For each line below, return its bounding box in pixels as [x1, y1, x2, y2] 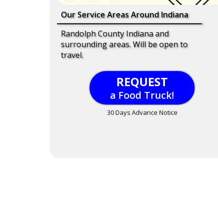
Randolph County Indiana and [61, 28, 169, 39]
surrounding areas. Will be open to [61, 39, 188, 50]
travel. [61, 50, 83, 61]
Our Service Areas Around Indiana [61, 9, 188, 20]
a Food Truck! [110, 89, 174, 102]
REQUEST [116, 73, 168, 90]
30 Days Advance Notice [107, 108, 178, 117]
